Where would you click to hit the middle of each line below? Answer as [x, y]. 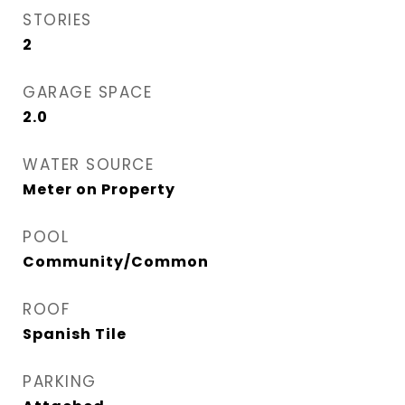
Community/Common [116, 262]
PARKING [60, 381]
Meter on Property [99, 189]
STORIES [57, 20]
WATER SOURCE [88, 165]
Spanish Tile [75, 334]
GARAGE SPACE [87, 92]
